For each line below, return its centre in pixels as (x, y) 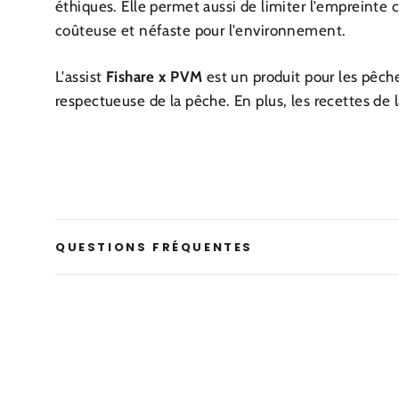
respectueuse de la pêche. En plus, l (175, 101)
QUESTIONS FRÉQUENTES (154, 248)
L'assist (81, 77)
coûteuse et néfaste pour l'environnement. (203, 31)
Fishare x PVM (154, 77)
